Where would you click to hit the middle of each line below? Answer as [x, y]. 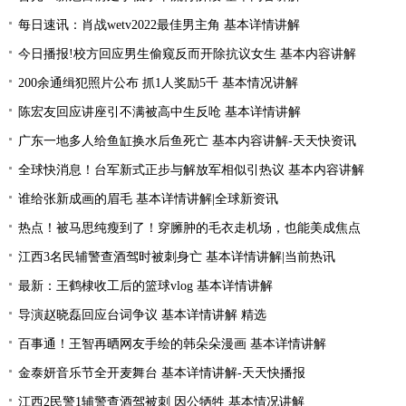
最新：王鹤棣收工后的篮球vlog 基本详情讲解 [145, 286]
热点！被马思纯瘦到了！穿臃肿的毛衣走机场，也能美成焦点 [189, 228]
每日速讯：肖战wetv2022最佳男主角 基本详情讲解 [159, 25]
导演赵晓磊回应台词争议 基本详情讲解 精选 [142, 315]
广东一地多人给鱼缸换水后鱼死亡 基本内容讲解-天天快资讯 [187, 141]
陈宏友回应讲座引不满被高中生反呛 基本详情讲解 [159, 112]
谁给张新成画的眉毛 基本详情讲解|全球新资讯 [148, 199]
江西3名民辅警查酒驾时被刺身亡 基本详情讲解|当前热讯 [177, 257]
